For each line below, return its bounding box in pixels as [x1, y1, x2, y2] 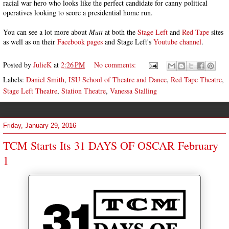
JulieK [33, 59, 52, 70]
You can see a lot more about [3, 27, 89, 37]
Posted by [3, 59, 33, 70]
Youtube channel [153, 37, 201, 47]
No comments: [94, 59, 138, 70]
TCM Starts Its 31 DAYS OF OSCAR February [3, 138, 218, 153]
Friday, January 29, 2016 [3, 121, 76, 129]
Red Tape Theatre [171, 75, 222, 84]
